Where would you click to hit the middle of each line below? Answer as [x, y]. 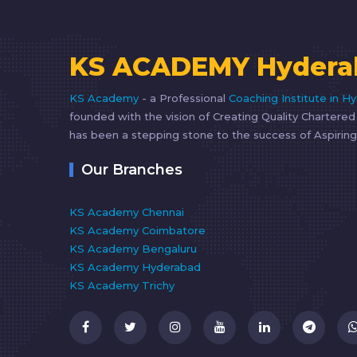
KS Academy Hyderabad [135, 267]
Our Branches [132, 169]
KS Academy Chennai [127, 212]
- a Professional [185, 98]
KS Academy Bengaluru [133, 248]
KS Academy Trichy [122, 285]
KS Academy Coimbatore [137, 230]
